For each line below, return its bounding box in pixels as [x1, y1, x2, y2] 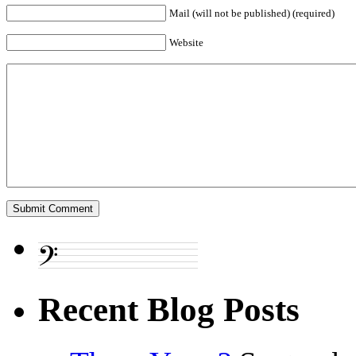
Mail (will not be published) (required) [169, 7, 335, 20]
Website [169, 37, 203, 49]
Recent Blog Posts [38, 291, 300, 329]
